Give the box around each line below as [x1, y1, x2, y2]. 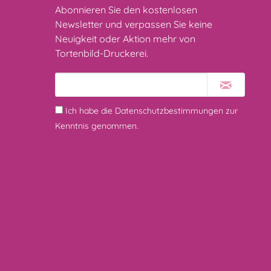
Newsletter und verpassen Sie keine [55, 18, 212, 30]
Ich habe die [65, 105, 115, 116]
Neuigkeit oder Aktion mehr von [55, 33, 195, 45]
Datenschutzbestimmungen [115, 105, 223, 116]
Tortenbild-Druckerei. [55, 47, 148, 59]
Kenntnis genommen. [55, 120, 139, 131]
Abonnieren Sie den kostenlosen [55, 4, 197, 16]
